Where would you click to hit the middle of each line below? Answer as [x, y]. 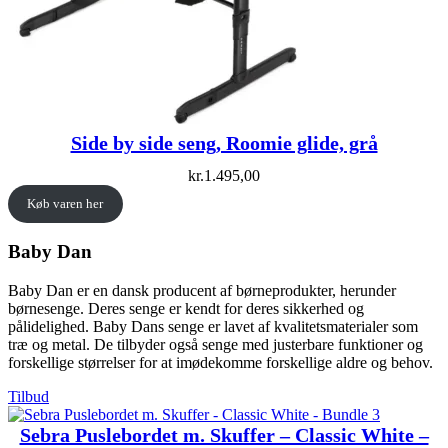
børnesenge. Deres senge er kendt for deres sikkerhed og [186, 309]
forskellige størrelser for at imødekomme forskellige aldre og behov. [220, 363]
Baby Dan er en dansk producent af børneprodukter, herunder [202, 291]
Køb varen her [65, 203]
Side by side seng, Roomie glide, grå [224, 143]
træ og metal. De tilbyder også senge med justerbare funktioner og [215, 345]
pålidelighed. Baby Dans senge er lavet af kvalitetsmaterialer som [213, 327]
